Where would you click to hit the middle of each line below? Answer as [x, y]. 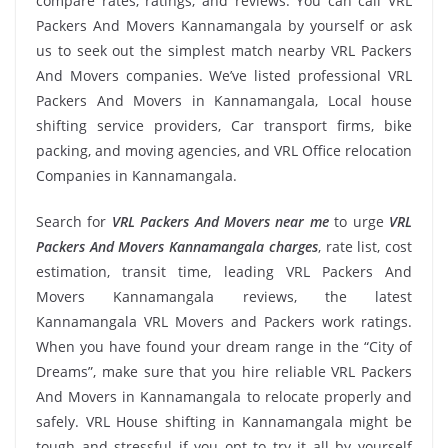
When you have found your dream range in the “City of [224, 346]
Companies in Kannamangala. [136, 175]
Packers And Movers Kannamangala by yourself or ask [224, 25]
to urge [359, 221]
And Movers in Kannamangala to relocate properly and [224, 396]
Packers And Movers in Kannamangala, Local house [224, 100]
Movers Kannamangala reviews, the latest [224, 296]
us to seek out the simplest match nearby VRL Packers [224, 50]
